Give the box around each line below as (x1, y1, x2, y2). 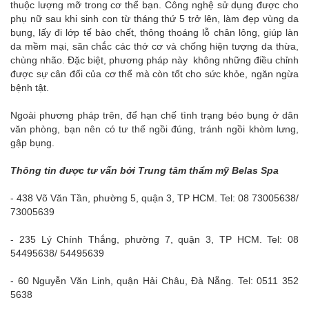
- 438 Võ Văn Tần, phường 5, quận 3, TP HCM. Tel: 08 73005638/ (10, 192, 299, 204)
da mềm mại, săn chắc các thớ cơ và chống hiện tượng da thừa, (10, 41, 299, 52)
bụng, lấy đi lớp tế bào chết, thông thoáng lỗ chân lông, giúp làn (10, 27, 299, 39)
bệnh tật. (10, 82, 49, 94)
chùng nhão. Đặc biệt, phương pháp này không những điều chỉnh (10, 54, 299, 66)
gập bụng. (10, 137, 54, 149)
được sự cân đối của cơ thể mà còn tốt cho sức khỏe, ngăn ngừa (10, 68, 299, 80)
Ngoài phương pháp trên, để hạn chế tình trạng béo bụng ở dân (10, 110, 299, 121)
